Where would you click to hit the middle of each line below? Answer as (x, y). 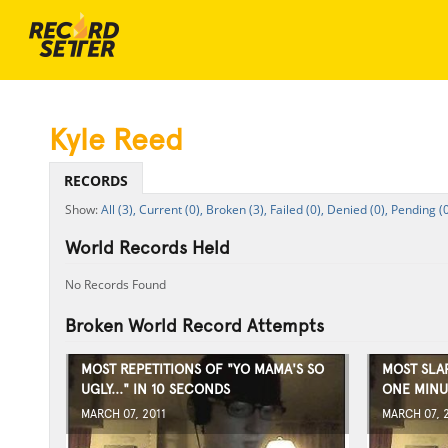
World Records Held (147, 247)
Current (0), (170, 209)
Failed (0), (296, 209)
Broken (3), (236, 209)
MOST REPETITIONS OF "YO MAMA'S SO (202, 369)
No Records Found (115, 284)
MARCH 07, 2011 (123, 414)
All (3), (118, 209)
